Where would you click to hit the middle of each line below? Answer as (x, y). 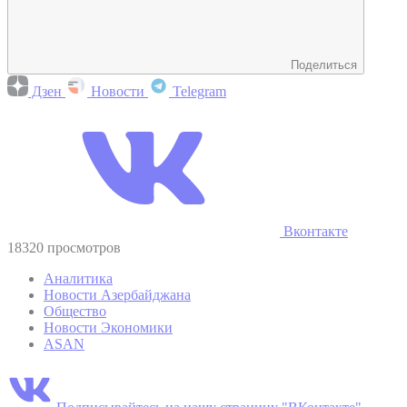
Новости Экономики (108, 327)
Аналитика (78, 278)
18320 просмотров (64, 247)
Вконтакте (314, 231)
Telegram (198, 91)
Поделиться (324, 65)
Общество (75, 311)
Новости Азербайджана (117, 294)
